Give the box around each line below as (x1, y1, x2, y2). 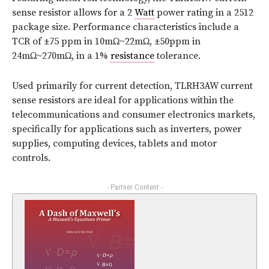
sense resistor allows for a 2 (12, 7, 134, 19)
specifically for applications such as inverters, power (12, 123, 241, 136)
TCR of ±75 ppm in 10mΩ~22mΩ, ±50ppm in (12, 35, 201, 48)
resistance (110, 50, 154, 62)
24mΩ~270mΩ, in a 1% (12, 50, 110, 62)
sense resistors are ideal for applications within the (12, 94, 234, 107)
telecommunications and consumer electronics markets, (12, 109, 255, 121)
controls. (12, 152, 50, 165)
